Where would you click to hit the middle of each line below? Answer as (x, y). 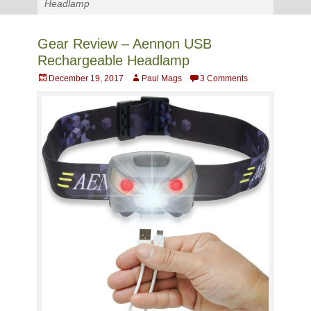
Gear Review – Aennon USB (125, 44)
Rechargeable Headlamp (114, 60)
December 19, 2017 (86, 78)
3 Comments (224, 78)
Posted (50, 78)
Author (142, 78)
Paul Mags (162, 78)
